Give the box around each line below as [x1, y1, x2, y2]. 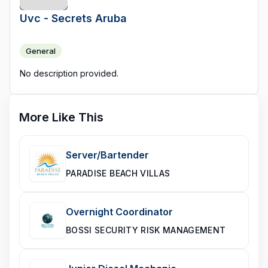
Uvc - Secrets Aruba [20, 12, 127, 25]
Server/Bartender [66, 149, 149, 161]
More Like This [19, 110, 103, 124]
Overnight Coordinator [66, 206, 173, 218]
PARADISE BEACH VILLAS [66, 168, 170, 178]
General [26, 46, 56, 56]
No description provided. [20, 68, 118, 78]
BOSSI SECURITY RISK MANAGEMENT [66, 225, 226, 235]
